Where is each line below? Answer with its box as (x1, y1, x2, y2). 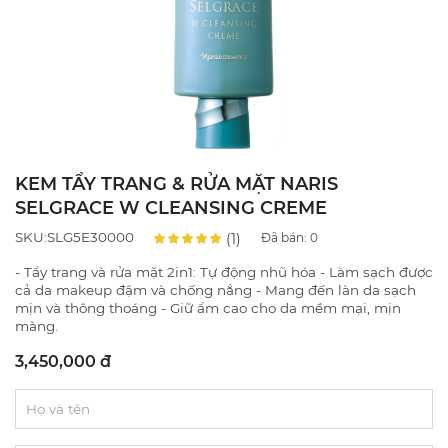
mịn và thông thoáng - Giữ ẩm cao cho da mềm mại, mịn (15, 299, 401, 316)
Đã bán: (261, 230, 310, 246)
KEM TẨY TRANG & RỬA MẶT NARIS (15, 172, 338, 195)
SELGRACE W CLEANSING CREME (15, 196, 327, 219)
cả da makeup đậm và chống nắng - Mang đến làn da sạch (15, 281, 416, 298)
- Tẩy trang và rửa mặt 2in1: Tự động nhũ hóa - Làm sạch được (15, 263, 433, 280)
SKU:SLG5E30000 (15, 229, 134, 246)
